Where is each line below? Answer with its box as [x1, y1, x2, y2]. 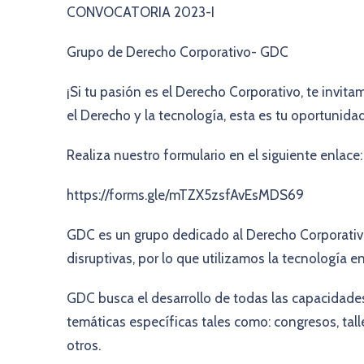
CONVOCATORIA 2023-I [67, 4, 214, 20]
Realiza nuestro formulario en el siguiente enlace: [67, 147, 362, 163]
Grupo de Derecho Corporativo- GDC [67, 44, 292, 60]
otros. [67, 337, 101, 353]
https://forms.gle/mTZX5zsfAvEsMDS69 [67, 187, 307, 203]
